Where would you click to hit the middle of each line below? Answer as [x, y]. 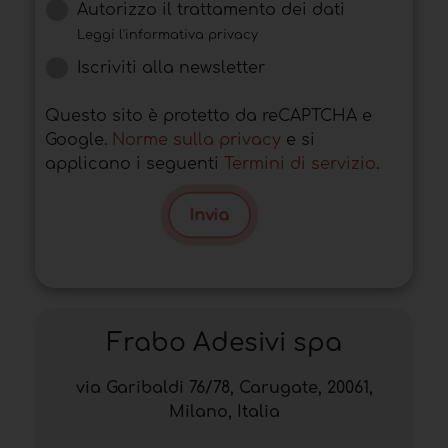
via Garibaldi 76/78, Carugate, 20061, [224, 388]
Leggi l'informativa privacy [167, 35]
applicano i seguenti [134, 164]
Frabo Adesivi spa [224, 343]
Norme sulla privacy [196, 140]
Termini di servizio [300, 164]
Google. [78, 140]
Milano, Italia [224, 412]
